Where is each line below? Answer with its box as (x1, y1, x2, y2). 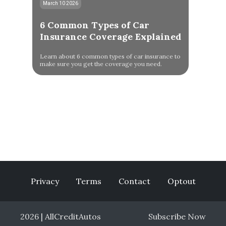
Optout (167, 176, 196, 186)
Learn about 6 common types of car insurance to (39, 52, 181, 60)
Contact (118, 176, 150, 186)
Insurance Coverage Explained (39, 31, 181, 42)
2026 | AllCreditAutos (20, 211, 101, 221)
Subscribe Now (148, 211, 206, 221)
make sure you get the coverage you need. (39, 60, 162, 68)
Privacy (30, 176, 59, 186)
